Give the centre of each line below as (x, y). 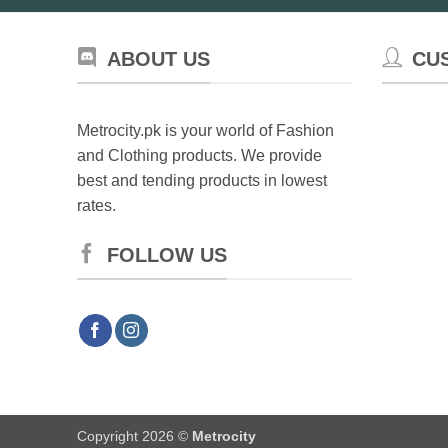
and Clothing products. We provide (199, 156)
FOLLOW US (167, 254)
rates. (96, 206)
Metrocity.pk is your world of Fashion (205, 131)
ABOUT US (158, 58)
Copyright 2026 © (134, 435)
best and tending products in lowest (202, 181)
